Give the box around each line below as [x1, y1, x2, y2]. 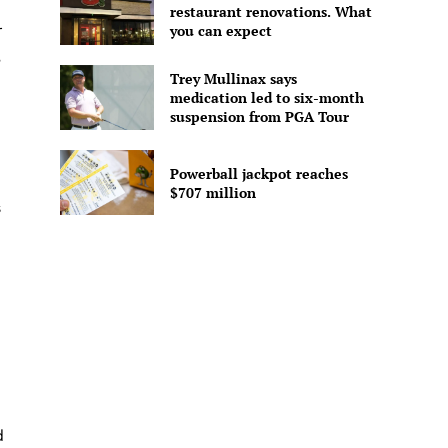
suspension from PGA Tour [169, 106, 349, 126]
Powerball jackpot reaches [169, 163, 348, 183]
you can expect [169, 21, 272, 41]
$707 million [169, 182, 256, 202]
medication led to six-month [169, 87, 364, 107]
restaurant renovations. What [169, 2, 372, 22]
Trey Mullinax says [169, 68, 297, 88]
